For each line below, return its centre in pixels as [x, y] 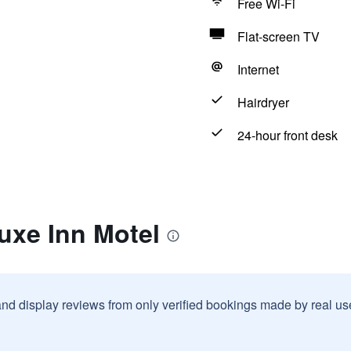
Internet [258, 69]
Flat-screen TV [278, 36]
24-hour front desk [287, 135]
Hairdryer [263, 102]
